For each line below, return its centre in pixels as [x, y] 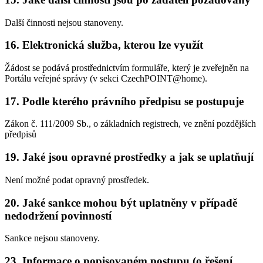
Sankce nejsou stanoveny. [52, 238]
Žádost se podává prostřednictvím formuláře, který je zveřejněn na [127, 68]
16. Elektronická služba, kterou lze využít [104, 45]
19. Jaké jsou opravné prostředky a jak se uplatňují [129, 157]
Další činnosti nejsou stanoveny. [64, 22]
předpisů [21, 134]
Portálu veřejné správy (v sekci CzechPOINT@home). [106, 78]
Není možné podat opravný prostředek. [77, 180]
